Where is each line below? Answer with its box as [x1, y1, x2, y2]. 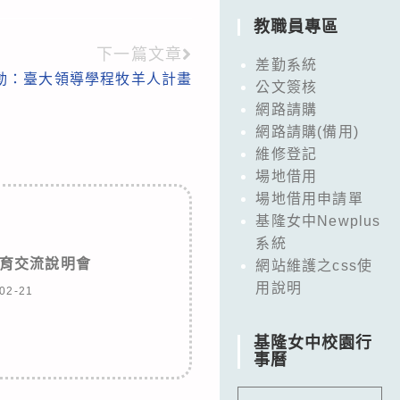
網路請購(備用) [255, 123, 359, 139]
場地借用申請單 [255, 190, 363, 206]
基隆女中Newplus [255, 212, 381, 229]
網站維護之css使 [255, 257, 373, 273]
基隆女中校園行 [254, 333, 373, 352]
